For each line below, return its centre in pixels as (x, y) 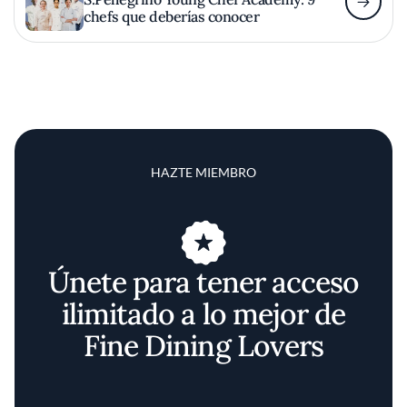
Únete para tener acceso (203, 282)
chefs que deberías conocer (172, 16)
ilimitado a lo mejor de (203, 314)
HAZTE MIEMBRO (203, 172)
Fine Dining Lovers (203, 346)
